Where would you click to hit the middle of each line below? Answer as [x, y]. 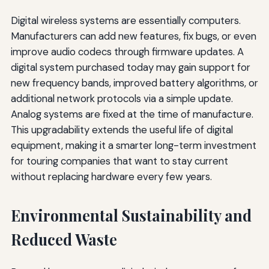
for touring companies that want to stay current [119, 161]
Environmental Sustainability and [131, 216]
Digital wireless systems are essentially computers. [125, 21]
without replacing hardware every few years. [111, 177]
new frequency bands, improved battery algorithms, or [134, 83]
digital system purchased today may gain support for [130, 68]
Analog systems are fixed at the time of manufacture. [132, 114]
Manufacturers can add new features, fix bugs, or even [133, 36]
